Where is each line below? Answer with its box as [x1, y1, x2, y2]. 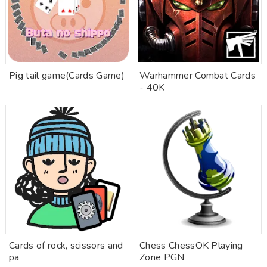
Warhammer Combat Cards [139, 69, 256, 82]
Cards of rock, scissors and [9, 239, 123, 252]
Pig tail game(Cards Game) [9, 69, 125, 82]
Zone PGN [139, 251, 185, 264]
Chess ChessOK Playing [139, 239, 243, 252]
